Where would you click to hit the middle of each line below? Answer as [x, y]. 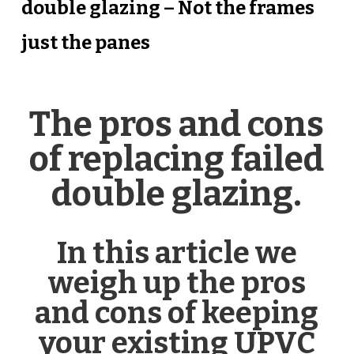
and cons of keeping [177, 313]
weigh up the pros [177, 282]
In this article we [177, 252]
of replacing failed [177, 159]
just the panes [85, 42]
